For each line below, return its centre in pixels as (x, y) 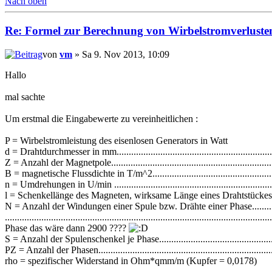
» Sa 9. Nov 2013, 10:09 (121, 54)
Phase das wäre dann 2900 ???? (67, 228)
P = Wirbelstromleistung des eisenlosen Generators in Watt (116, 140)
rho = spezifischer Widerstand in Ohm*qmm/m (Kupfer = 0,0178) (131, 260)
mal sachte (25, 97)
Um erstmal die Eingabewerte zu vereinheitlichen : (101, 118)
